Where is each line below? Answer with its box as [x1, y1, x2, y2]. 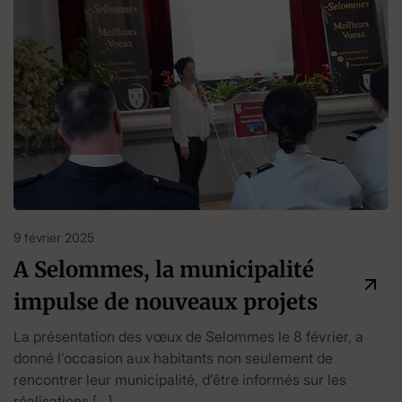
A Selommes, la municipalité [13, 255, 314, 284]
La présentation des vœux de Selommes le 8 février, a [13, 327, 363, 345]
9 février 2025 [13, 229, 94, 245]
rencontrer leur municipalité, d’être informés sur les [13, 370, 346, 389]
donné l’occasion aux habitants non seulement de [13, 348, 333, 367]
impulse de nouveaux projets [13, 287, 318, 316]
